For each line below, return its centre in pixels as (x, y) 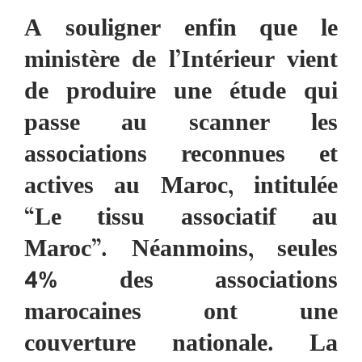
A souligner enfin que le (181, 30)
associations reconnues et (181, 156)
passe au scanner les (181, 125)
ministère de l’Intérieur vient (181, 62)
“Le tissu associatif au (181, 219)
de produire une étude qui (181, 93)
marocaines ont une (181, 314)
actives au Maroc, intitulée (181, 188)
